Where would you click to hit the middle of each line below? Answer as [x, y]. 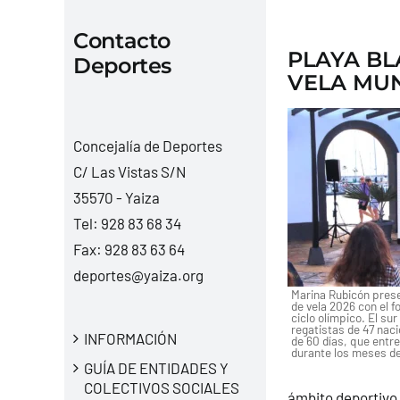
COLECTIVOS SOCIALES [161, 387]
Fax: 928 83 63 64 [129, 249]
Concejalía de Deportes [147, 145]
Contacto [122, 40]
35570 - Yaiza [116, 197]
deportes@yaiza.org [138, 275]
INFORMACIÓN [130, 338]
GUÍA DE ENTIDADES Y [156, 367]
